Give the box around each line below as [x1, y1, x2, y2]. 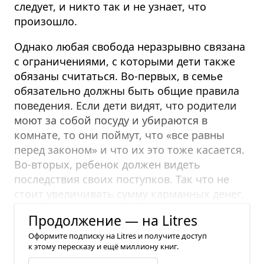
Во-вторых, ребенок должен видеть [14, 157, 200, 171]
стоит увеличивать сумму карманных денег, [14, 186, 244, 201]
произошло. [14, 14, 77, 28]
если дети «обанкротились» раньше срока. [14, 201, 240, 216]
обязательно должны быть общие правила [14, 83, 239, 98]
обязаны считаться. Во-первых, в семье [14, 68, 223, 83]
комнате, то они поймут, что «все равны [14, 127, 225, 142]
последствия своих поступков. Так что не [14, 171, 229, 186]
